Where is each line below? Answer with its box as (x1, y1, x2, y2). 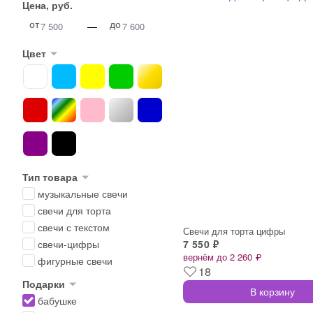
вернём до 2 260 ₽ (183, 249, 261, 263)
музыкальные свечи (38, 187, 128, 201)
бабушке (38, 293, 77, 307)
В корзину (249, 284, 295, 298)
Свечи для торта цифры (183, 224, 285, 238)
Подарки (22, 277, 65, 291)
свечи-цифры (38, 237, 99, 251)
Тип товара (22, 170, 78, 184)
